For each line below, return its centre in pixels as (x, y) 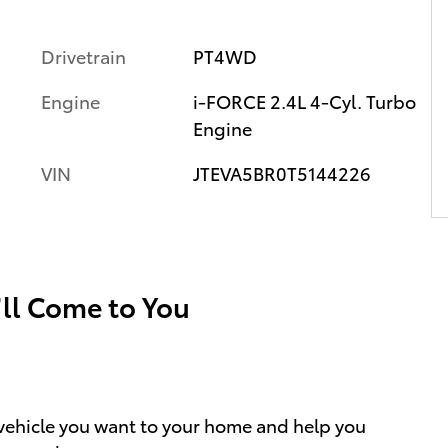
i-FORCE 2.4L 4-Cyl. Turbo (304, 100)
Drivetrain (83, 55)
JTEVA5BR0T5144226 (281, 172)
